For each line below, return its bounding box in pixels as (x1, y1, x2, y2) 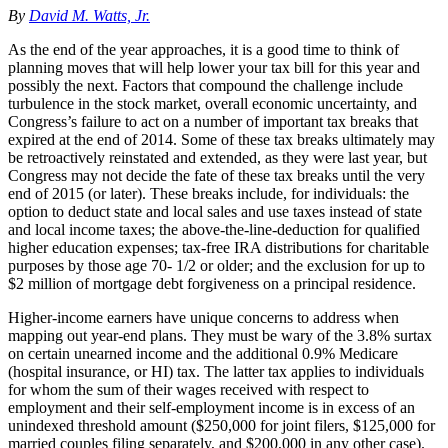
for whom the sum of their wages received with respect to (8, 381, 369, 399)
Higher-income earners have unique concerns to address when (8, 309, 399, 327)
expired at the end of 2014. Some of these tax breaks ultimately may (8, 131, 435, 149)
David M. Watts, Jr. (29, 7, 150, 25)
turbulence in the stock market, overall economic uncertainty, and (8, 95, 417, 113)
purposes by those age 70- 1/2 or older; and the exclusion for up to (8, 257, 425, 275)
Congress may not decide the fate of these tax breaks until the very (8, 167, 425, 185)
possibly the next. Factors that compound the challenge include (8, 77, 403, 95)
